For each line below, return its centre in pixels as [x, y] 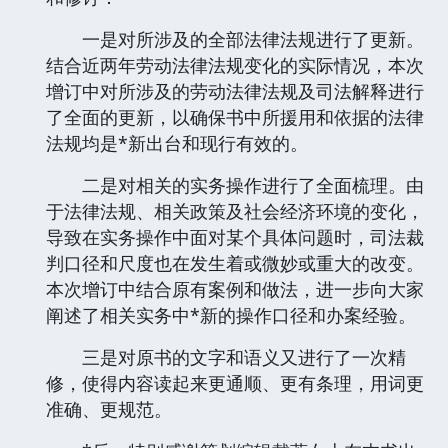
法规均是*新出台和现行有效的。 [177, 142]
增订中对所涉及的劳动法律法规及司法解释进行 [235, 90]
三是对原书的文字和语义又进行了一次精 [226, 356]
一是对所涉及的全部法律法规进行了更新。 [235, 38]
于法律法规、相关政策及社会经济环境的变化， [235, 210]
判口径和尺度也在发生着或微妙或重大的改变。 [235, 262]
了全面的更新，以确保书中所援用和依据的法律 [235, 116]
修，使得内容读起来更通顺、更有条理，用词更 [235, 382]
